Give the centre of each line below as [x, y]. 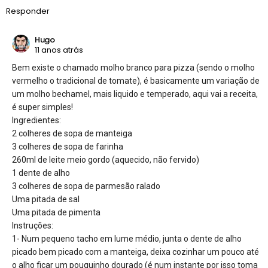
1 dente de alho [41, 173]
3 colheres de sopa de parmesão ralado [86, 186]
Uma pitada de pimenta [56, 212]
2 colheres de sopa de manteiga [72, 133]
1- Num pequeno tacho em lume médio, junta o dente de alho [127, 238]
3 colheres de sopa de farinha [68, 146]
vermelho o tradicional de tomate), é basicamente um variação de [136, 80]
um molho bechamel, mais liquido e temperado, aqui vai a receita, [135, 94]
